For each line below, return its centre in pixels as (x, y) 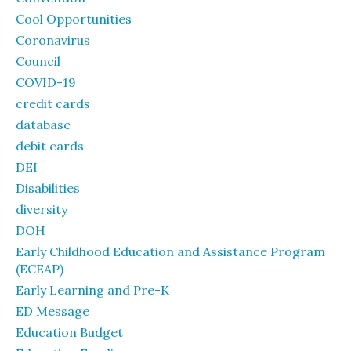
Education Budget (69, 332)
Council (38, 61)
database (43, 125)
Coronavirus (53, 40)
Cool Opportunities (74, 19)
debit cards (50, 146)
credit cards (53, 103)
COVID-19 (46, 82)
